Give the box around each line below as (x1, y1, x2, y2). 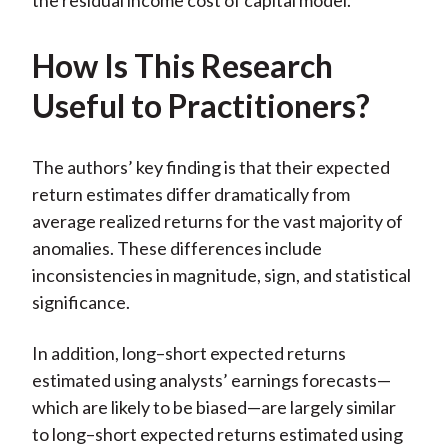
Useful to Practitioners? (31, 86, 370, 126)
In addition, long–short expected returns (31, 342, 346, 365)
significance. (31, 291, 130, 314)
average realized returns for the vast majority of (31, 210, 403, 233)
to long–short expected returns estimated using (31, 423, 403, 446)
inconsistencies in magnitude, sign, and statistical (31, 264, 411, 287)
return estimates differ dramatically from (31, 183, 350, 206)
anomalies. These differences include (31, 237, 322, 260)
